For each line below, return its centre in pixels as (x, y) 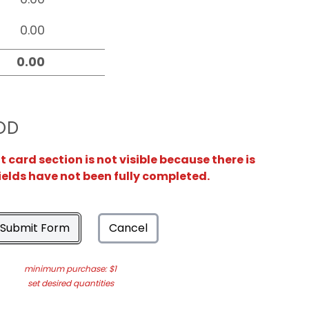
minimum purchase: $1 (70, 269)
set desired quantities (70, 283)
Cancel (128, 228)
